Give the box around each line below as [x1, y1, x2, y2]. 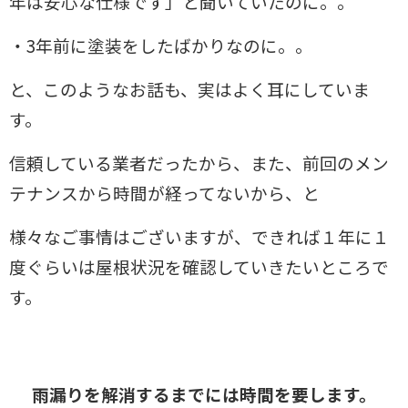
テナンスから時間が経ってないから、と [9, 179, 320, 205]
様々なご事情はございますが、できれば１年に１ [9, 223, 390, 249]
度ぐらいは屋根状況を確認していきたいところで [9, 253, 389, 279]
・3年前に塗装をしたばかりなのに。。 [9, 32, 312, 57]
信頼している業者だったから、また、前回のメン [9, 149, 389, 175]
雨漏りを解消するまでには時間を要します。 [32, 381, 376, 406]
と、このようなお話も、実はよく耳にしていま [9, 76, 370, 101]
